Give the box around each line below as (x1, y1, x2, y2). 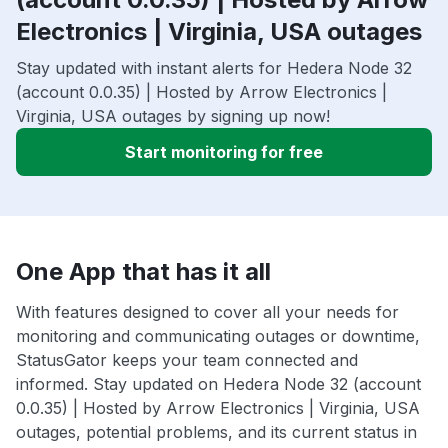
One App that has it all (16, 256, 271, 286)
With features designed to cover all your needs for (16, 301, 399, 322)
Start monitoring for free (125, 141, 323, 162)
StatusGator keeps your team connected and (16, 349, 358, 370)
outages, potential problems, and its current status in (16, 421, 417, 442)
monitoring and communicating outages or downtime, (16, 325, 420, 346)
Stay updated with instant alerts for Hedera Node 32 (16, 57, 412, 78)
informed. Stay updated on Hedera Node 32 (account (16, 373, 421, 394)
